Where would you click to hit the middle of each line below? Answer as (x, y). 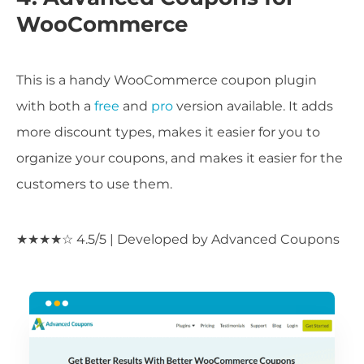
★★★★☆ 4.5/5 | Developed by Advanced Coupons (178, 240)
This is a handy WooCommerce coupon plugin (167, 80)
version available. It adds (255, 106)
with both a (55, 106)
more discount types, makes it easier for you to (168, 132)
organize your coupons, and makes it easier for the (180, 158)
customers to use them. (94, 184)
